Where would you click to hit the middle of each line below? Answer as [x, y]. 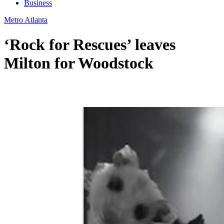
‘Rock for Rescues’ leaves [90, 44]
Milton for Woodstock [79, 63]
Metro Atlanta [26, 20]
